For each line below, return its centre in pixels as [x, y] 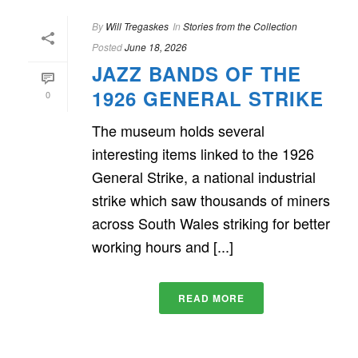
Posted [107, 46]
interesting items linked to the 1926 [203, 153]
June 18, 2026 [156, 46]
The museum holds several [178, 130]
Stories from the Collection [240, 26]
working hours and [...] [163, 246]
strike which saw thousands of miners [211, 199]
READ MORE [211, 298]
